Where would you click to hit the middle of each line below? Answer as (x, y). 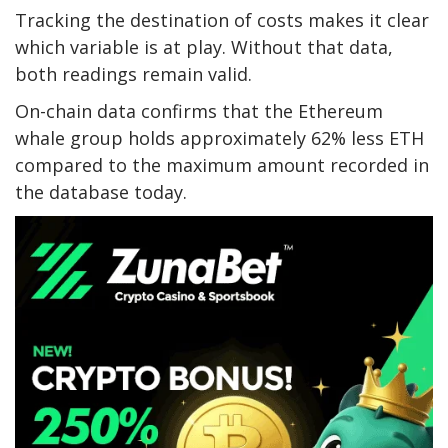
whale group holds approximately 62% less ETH (219, 138)
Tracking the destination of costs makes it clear (222, 20)
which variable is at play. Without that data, (204, 47)
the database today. (101, 192)
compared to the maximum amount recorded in (222, 165)
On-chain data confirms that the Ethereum (199, 111)
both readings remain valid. (133, 74)
